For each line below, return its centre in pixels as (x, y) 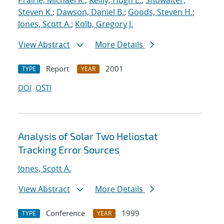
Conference (65, 213)
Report (57, 69)
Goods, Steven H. (160, 12)
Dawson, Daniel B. (90, 12)
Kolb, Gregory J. (104, 24)
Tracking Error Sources (69, 150)
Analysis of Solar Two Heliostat (88, 136)
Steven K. (35, 12)
